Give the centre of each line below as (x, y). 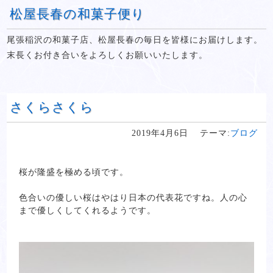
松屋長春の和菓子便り (78, 14)
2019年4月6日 (160, 133)
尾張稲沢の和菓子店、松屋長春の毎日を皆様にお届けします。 (135, 40)
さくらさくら (52, 107)
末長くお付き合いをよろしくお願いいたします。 (108, 55)
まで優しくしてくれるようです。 (88, 211)
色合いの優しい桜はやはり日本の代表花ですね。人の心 (133, 198)
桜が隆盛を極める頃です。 (74, 172)
